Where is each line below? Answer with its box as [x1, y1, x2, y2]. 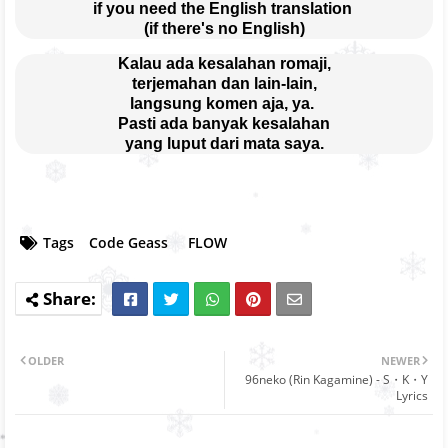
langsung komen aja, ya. [130, 94, 318, 112]
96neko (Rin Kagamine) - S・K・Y [245, 371, 428, 389]
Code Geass [89, 233, 168, 253]
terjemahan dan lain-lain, [131, 74, 317, 92]
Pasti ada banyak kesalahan [118, 114, 330, 132]
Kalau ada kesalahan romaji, [117, 54, 331, 72]
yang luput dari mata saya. [124, 134, 324, 152]
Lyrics [396, 387, 428, 405]
